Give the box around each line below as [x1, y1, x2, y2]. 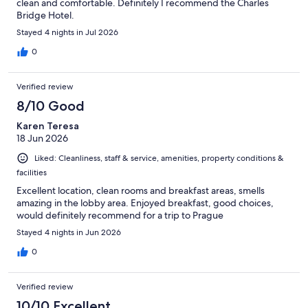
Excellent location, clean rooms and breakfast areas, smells [16, 184, 265, 197]
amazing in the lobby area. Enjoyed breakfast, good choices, [16, 197, 274, 210]
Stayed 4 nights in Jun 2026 [16, 227, 121, 239]
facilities [16, 167, 47, 179]
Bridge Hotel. [16, 9, 74, 22]
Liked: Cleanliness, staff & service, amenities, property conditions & [34, 153, 284, 164]
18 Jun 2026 [16, 132, 68, 145]
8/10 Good [16, 98, 85, 115]
